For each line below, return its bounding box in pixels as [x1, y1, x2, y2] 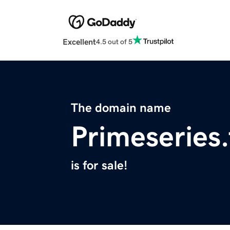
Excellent [63, 37, 96, 46]
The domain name [71, 102, 171, 114]
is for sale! [71, 159, 127, 172]
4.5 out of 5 [96, 37, 132, 45]
